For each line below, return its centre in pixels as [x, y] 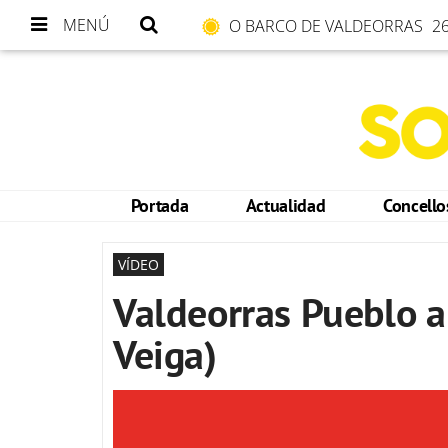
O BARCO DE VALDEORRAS [328, 26]
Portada [159, 205]
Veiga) [165, 354]
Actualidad [285, 205]
